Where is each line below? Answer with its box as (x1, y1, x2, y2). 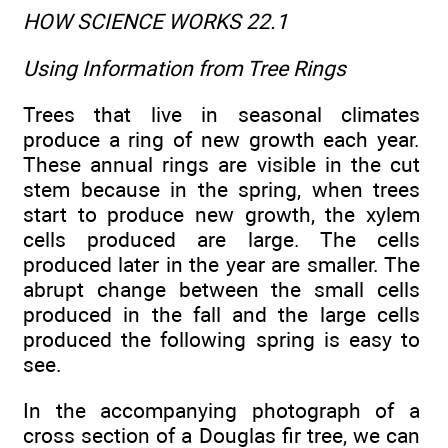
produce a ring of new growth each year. (23, 127, 420, 153)
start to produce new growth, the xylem (23, 202, 420, 228)
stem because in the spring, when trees (23, 177, 420, 203)
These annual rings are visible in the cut (23, 152, 420, 178)
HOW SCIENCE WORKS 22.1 (23, 9, 288, 35)
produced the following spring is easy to (23, 327, 420, 353)
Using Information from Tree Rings (23, 55, 346, 81)
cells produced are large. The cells (23, 227, 420, 253)
